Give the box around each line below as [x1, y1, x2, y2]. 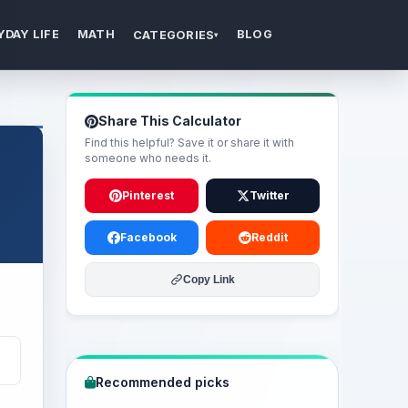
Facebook [119, 230, 177, 244]
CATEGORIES [132, 27, 215, 42]
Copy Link [182, 273, 235, 286]
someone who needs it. [85, 151, 211, 165]
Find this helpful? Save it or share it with [85, 136, 294, 149]
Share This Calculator [98, 113, 241, 128]
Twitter [249, 189, 290, 202]
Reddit [250, 230, 288, 244]
